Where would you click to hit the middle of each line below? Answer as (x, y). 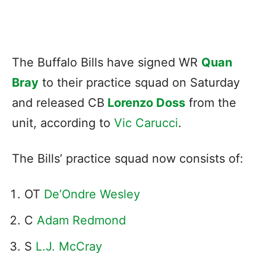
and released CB (58, 102)
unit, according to (63, 123)
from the (211, 102)
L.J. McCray (69, 246)
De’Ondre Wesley (92, 194)
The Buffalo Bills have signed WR (107, 62)
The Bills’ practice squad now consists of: (128, 158)
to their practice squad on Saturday (139, 82)
